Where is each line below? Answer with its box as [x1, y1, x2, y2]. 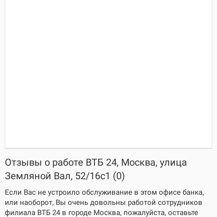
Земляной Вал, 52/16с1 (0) [5, 170, 125, 182]
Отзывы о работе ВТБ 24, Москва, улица [5, 156, 187, 168]
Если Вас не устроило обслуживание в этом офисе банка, [5, 188, 204, 197]
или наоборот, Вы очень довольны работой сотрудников [5, 198, 202, 207]
